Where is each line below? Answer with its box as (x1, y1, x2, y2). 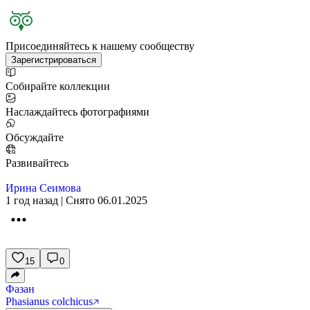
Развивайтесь (6, 157, 69, 169)
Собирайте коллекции (6, 80, 110, 92)
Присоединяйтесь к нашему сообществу (6, 40, 194, 52)
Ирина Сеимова (6, 182, 81, 194)
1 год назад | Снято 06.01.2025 (6, 194, 147, 206)
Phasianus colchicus (6, 295, 93, 307)
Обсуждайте (6, 131, 64, 143)
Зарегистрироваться (11, 55, 96, 65)
